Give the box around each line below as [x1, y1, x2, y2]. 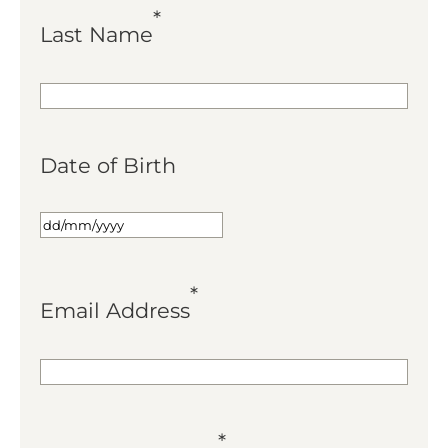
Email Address [40, 297, 190, 323]
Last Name [40, 21, 153, 47]
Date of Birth [40, 152, 176, 178]
